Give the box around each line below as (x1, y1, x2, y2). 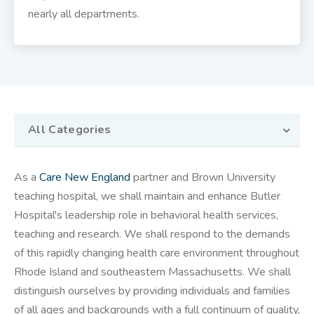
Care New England (39, 170, 130, 186)
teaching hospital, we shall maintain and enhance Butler (14, 189, 280, 205)
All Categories (28, 122, 111, 138)
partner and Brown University (130, 170, 275, 186)
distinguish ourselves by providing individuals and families (14, 283, 290, 299)
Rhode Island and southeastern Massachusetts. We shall (14, 264, 291, 280)
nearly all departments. (28, 6, 139, 22)
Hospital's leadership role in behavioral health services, (14, 207, 278, 224)
